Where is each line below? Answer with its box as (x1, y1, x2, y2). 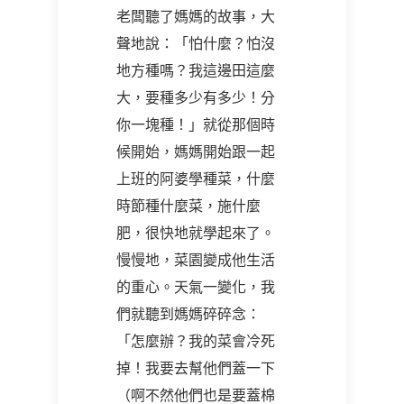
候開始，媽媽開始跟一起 (116, 142, 275, 161)
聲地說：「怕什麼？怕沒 (116, 34, 275, 52)
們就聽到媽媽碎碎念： (116, 305, 261, 323)
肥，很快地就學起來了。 (116, 224, 275, 242)
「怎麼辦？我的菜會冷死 (116, 332, 275, 350)
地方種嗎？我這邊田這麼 (116, 61, 275, 79)
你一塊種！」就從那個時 (116, 115, 275, 133)
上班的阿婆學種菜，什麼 (116, 170, 275, 188)
